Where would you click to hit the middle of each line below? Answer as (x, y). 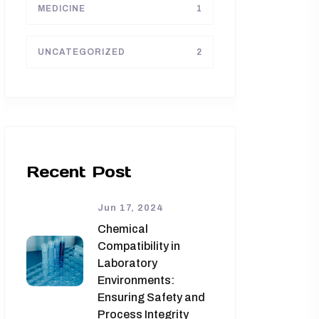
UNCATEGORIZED (82, 52)
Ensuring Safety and (151, 297)
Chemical (123, 229)
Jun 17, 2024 (131, 208)
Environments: (136, 280)
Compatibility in (139, 246)
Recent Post (79, 171)
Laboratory (127, 263)
